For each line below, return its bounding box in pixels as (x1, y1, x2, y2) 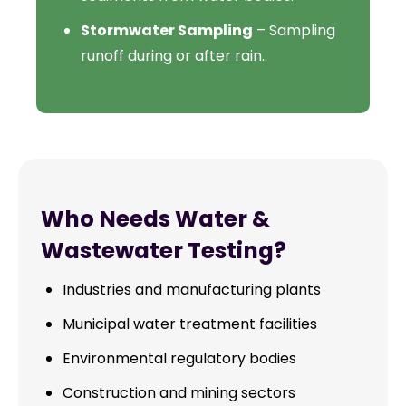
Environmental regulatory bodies (63, 348, 296, 370)
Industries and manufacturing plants (63, 279, 321, 301)
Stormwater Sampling (81, 20, 253, 42)
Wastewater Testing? (41, 235, 286, 267)
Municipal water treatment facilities (63, 314, 317, 335)
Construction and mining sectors (63, 382, 295, 404)
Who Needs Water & (41, 203, 270, 236)
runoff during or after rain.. (81, 45, 267, 67)
